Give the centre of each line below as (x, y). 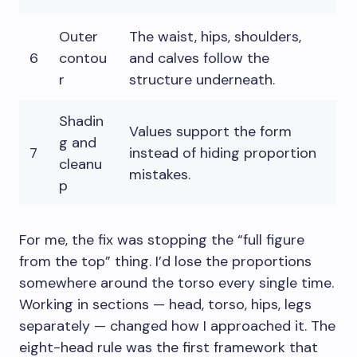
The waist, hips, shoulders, (215, 36)
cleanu (80, 164)
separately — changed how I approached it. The (177, 326)
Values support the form (210, 131)
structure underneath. (202, 79)
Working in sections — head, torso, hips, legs (165, 304)
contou (83, 58)
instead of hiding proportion (223, 153)
